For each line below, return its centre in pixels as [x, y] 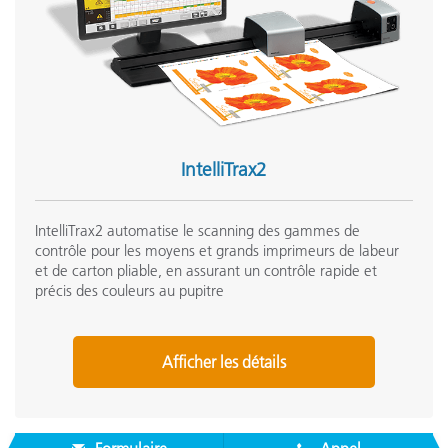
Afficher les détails [224, 362]
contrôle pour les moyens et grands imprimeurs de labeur [217, 250]
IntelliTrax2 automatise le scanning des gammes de [197, 230]
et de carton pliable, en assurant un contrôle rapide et [206, 270]
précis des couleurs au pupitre [129, 290]
